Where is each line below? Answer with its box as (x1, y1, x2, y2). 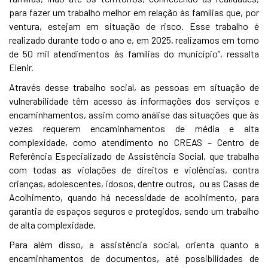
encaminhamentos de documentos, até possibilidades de (9, 252, 259, 264)
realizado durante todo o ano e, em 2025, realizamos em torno (9, 34, 259, 45)
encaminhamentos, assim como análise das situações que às (9, 109, 259, 120)
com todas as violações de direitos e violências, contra (9, 164, 259, 175)
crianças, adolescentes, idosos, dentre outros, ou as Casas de (9, 178, 259, 189)
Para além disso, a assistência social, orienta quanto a (9, 239, 259, 250)
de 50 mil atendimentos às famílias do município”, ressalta (9, 48, 259, 59)
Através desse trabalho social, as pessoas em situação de (9, 81, 259, 93)
